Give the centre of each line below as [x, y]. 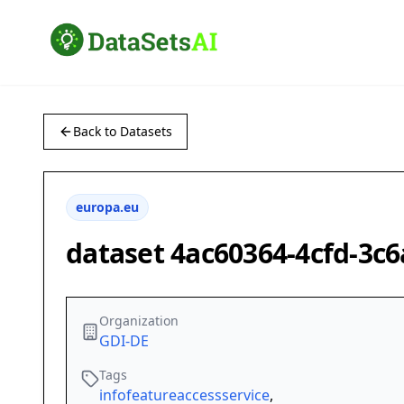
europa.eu [107, 207]
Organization [139, 321]
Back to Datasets [123, 132]
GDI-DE [124, 341]
